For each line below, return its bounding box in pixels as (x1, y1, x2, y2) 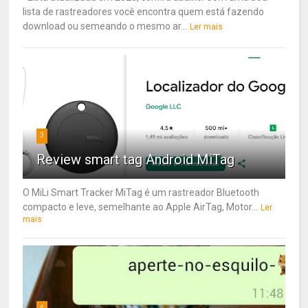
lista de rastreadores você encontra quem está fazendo (23, 5, 265, 17)
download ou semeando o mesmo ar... (23, 20, 188, 32)
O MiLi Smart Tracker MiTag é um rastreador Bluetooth (23, 186, 260, 198)
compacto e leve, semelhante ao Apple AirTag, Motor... (23, 201, 258, 212)
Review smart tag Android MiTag (36, 151, 235, 168)
